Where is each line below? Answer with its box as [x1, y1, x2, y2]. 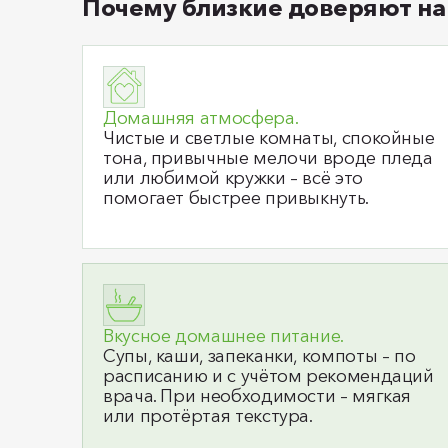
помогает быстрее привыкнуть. [103, 187, 369, 209]
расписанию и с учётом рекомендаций [103, 365, 434, 387]
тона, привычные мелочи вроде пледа [103, 147, 433, 169]
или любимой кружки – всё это [103, 167, 363, 189]
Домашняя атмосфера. [103, 107, 299, 129]
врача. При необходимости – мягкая [103, 385, 412, 407]
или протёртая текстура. [103, 405, 313, 427]
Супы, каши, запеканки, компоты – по [103, 345, 416, 367]
